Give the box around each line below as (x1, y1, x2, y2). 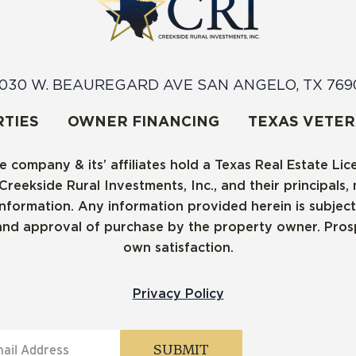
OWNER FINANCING (67, 113, 219, 130)
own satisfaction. (122, 240, 234, 255)
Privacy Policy (132, 286, 224, 301)
